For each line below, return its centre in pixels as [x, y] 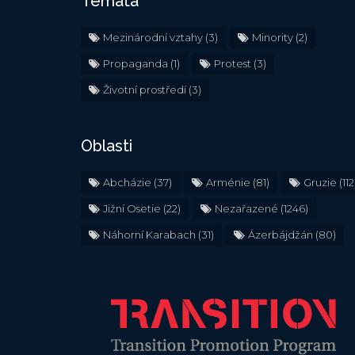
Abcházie [127, 182]
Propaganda [136, 63]
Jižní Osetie [132, 208]
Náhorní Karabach [149, 234]
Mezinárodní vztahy [153, 37]
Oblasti [107, 145]
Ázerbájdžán [281, 234]
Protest [233, 63]
